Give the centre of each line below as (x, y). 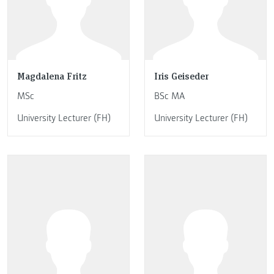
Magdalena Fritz (52, 76)
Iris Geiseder (181, 76)
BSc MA (169, 96)
